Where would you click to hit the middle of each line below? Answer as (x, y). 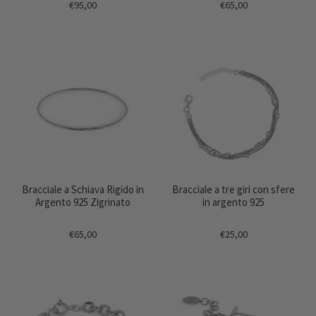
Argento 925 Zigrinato (83, 202)
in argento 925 (233, 202)
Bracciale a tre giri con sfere (233, 189)
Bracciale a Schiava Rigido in (83, 189)
